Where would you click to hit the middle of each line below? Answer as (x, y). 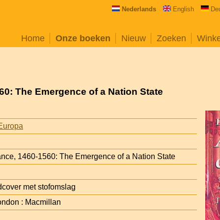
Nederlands (139, 9)
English (183, 9)
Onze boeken (83, 38)
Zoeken (171, 38)
